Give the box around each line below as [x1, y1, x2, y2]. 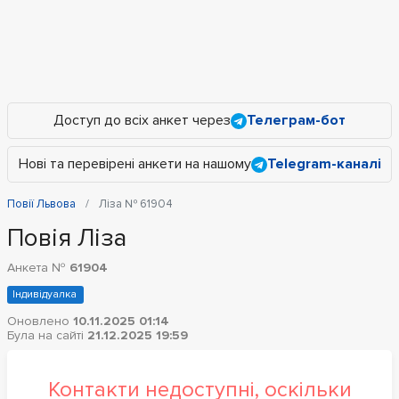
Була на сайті [7, 328, 87, 343]
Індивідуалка [12, 288, 77, 301]
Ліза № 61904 [99, 197, 173, 211]
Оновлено [7, 313, 73, 329]
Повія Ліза [7, 223, 126, 253]
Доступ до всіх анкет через [53, 111, 231, 129]
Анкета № [7, 260, 69, 275]
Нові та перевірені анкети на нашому [18, 155, 251, 173]
